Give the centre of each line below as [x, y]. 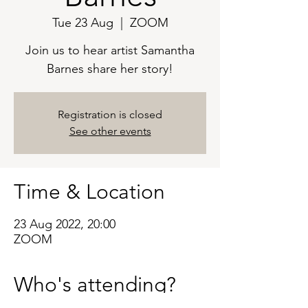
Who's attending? [95, 285]
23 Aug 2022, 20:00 [65, 224]
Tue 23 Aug [82, 23]
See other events [110, 131]
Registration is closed [110, 114]
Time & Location [89, 192]
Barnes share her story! [110, 69]
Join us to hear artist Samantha [110, 50]
